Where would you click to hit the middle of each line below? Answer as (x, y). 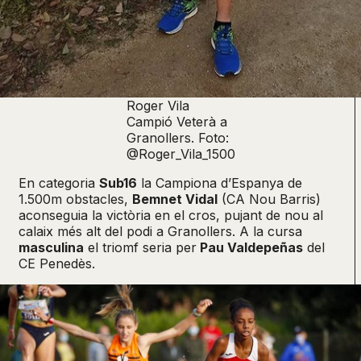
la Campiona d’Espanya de (220, 183)
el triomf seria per (140, 248)
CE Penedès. (57, 264)
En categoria (59, 183)
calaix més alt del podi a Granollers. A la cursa (160, 232)
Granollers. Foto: (177, 138)
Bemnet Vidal (175, 199)
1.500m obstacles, (75, 199)
